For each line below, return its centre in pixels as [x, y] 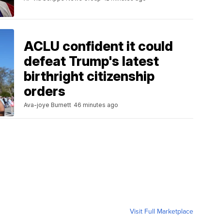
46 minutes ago [96, 105]
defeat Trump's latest [91, 62]
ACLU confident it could [98, 46]
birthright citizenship [89, 77]
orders [45, 92]
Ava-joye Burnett [47, 105]
